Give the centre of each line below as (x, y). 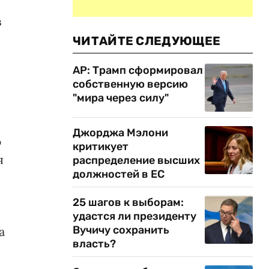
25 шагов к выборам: (128, 202)
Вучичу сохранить (121, 230)
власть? (94, 244)
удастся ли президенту (134, 216)
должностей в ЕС (119, 174)
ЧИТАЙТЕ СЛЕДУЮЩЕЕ (147, 41)
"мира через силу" (121, 98)
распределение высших (136, 160)
